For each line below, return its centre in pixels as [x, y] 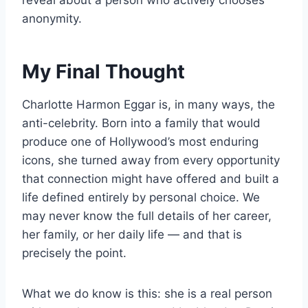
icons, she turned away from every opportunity [151, 161]
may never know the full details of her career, [147, 216]
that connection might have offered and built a [151, 179]
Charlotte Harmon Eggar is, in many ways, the [148, 105]
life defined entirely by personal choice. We [141, 198]
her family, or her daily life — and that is [132, 235]
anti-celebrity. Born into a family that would [141, 123]
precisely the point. [74, 253]
